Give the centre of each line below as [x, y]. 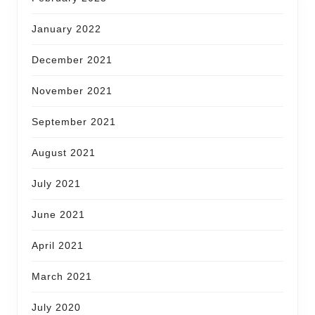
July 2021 [56, 183]
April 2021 [58, 245]
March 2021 [62, 276]
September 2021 [74, 121]
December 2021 [72, 59]
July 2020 [56, 307]
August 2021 [64, 152]
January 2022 [66, 28]
